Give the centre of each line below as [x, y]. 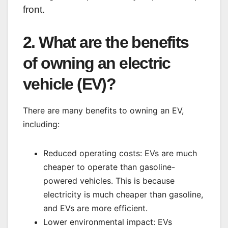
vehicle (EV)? [69, 84]
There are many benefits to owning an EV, [103, 110]
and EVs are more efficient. [95, 208]
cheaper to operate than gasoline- [109, 167]
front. [34, 9]
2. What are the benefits [106, 42]
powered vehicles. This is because [109, 180]
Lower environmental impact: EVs [108, 222]
